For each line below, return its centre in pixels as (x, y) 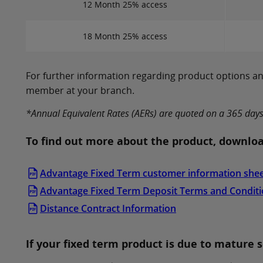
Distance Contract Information (108, 209)
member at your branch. (80, 91)
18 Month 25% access (125, 36)
